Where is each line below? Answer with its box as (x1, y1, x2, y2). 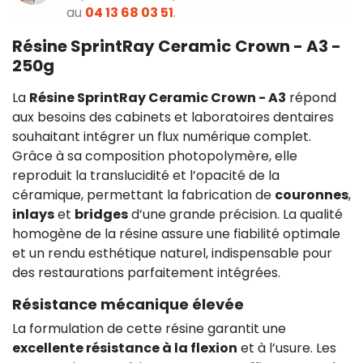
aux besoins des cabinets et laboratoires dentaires (12, 107, 334, 126)
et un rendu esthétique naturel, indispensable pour (12, 243, 332, 263)
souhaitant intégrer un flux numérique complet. (12, 126, 311, 146)
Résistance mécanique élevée (12, 293, 244, 314)
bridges (75, 204, 128, 224)
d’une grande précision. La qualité (128, 204, 343, 224)
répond (286, 88, 336, 107)
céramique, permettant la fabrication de (12, 185, 275, 204)
